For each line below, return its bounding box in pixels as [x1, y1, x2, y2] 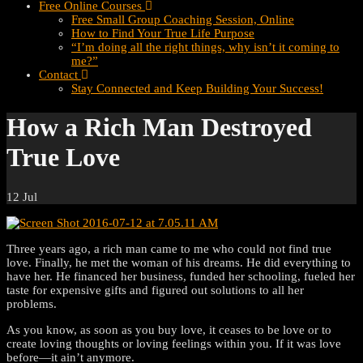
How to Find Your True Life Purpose [71, 27, 254, 40]
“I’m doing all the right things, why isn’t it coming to [71, 41, 340, 53]
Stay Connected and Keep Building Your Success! [71, 82, 323, 95]
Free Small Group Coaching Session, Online [71, 13, 294, 26]
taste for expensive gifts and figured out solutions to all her [6, 283, 304, 297]
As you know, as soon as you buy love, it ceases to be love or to [6, 322, 331, 336]
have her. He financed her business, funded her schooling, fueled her [6, 269, 355, 283]
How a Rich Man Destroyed [6, 113, 312, 143]
